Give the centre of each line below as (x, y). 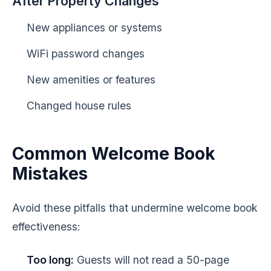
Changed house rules (79, 106)
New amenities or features (91, 80)
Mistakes (50, 174)
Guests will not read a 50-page (152, 260)
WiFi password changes (86, 54)
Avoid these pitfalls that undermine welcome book (135, 208)
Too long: (50, 260)
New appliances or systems (94, 28)
